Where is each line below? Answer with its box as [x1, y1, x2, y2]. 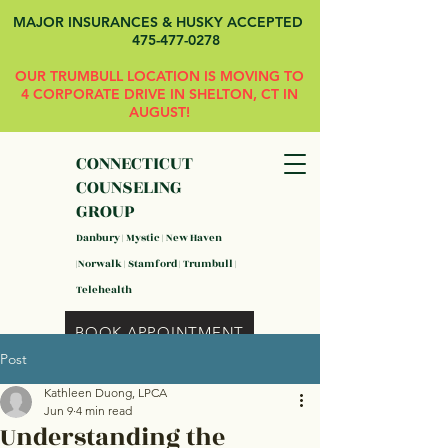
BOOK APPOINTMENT [75, 322, 244, 342]
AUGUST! [129, 103, 190, 121]
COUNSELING [76, 174, 182, 201]
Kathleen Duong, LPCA [44, 385, 167, 400]
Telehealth [76, 282, 132, 298]
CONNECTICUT [76, 150, 193, 177]
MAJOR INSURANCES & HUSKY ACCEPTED [12, 13, 307, 31]
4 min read [76, 403, 132, 418]
